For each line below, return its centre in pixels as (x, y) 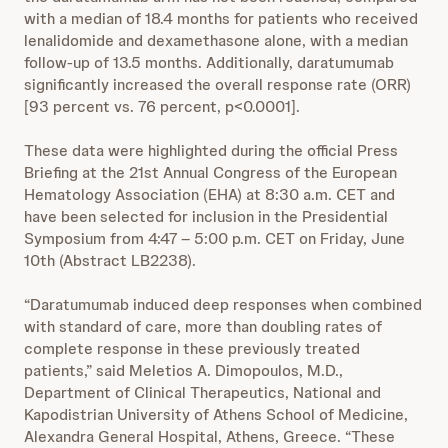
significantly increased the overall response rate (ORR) (217, 84)
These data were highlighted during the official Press (211, 150)
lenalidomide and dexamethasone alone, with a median (216, 40)
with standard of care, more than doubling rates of (203, 326)
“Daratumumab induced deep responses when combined (223, 304)
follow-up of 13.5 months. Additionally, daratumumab (209, 62)
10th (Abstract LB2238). (110, 260)
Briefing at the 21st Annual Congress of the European (210, 172)
